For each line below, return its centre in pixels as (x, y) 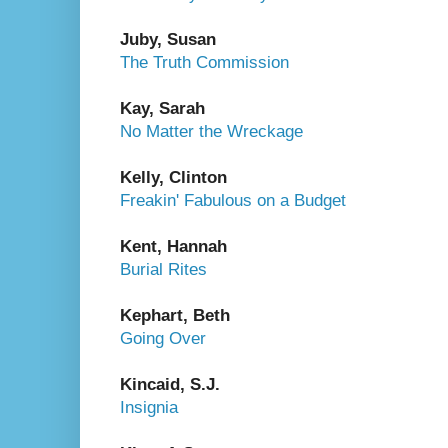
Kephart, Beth (175, 315)
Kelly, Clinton (173, 177)
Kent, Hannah (173, 246)
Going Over (163, 338)
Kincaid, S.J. (170, 384)
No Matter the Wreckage (211, 131)
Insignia (149, 407)
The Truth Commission (204, 62)
